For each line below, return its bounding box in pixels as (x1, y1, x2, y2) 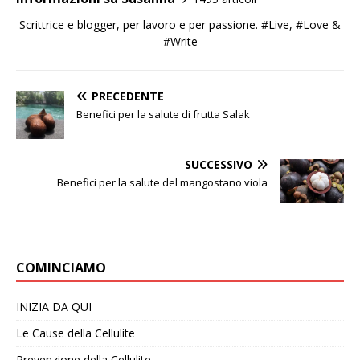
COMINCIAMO (16, 258, 106, 276)
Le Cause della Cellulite (16, 325, 135, 341)
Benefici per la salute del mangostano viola (57, 175, 268, 190)
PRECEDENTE (92, 88, 164, 104)
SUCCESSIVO (185, 157, 252, 173)
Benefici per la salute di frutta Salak (76, 107, 250, 122)
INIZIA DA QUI (16, 298, 92, 314)
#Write (162, 34, 198, 50)
